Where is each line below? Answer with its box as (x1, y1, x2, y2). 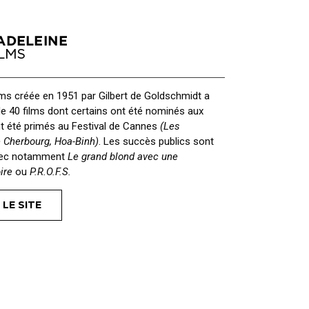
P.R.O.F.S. (30, 166, 72, 178)
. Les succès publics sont (99, 135, 215, 148)
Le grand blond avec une (68, 150, 179, 163)
